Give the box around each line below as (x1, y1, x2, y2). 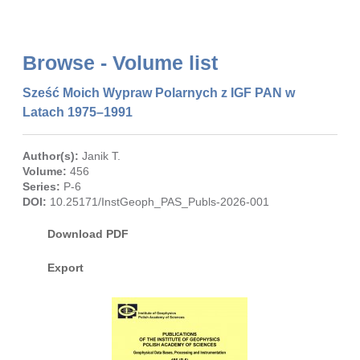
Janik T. (82, 149, 121, 162)
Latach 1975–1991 (22, 105, 133, 119)
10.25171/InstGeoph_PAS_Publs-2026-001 (47, 195, 270, 208)
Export (47, 261, 84, 274)
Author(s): (22, 149, 80, 162)
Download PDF (47, 227, 129, 240)
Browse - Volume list (22, 51, 219, 74)
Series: (22, 180, 61, 193)
